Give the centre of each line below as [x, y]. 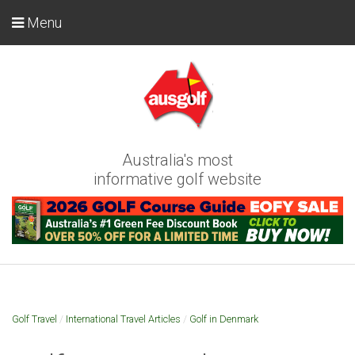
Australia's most [177, 160]
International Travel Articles [123, 319]
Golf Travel [34, 319]
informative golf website [177, 179]
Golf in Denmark [224, 319]
